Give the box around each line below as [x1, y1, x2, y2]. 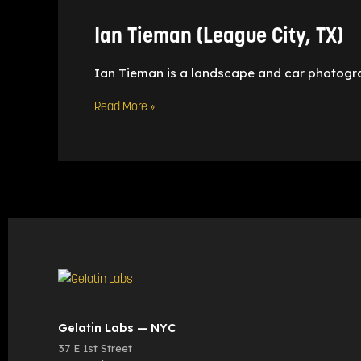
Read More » [94, 102, 155, 114]
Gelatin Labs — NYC [58, 321, 176, 335]
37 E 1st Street [58, 342, 132, 355]
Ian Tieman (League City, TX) [94, 26, 343, 48]
